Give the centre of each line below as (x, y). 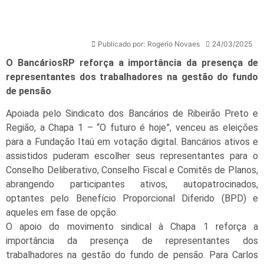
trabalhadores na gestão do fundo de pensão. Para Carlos (132, 255)
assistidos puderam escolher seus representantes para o (132, 156)
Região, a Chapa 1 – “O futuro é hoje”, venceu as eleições (132, 128)
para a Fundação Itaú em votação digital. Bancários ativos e (132, 142)
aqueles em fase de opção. (62, 213)
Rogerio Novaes (174, 44)
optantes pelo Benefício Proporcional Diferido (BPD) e (132, 199)
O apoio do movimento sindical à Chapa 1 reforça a (132, 227)
